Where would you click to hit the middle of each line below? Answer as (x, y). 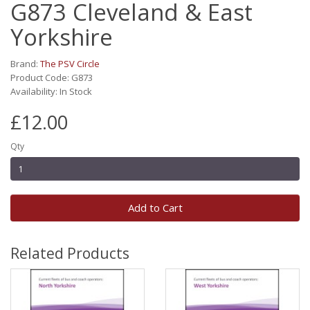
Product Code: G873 (52, 77)
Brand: (25, 64)
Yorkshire (62, 37)
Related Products (70, 253)
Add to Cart (155, 208)
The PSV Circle (70, 64)
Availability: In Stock (51, 91)
